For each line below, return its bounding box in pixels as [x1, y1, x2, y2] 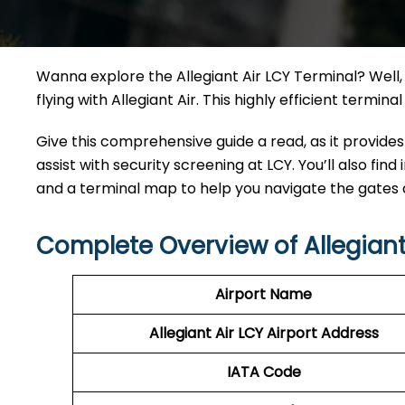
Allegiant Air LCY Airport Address [148, 323, 379, 344]
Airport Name [215, 284, 312, 305]
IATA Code [226, 362, 301, 382]
